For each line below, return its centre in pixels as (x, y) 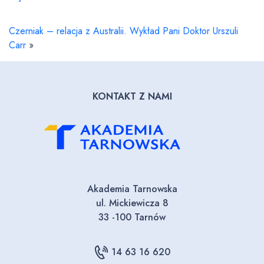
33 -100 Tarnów (132, 217)
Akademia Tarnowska (132, 189)
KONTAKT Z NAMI (132, 97)
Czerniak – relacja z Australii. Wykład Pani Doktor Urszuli (123, 31)
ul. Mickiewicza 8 (132, 203)
